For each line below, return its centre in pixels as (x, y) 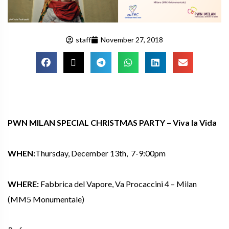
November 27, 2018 (132, 40)
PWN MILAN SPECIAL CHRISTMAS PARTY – (90, 122)
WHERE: (23, 184)
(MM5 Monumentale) (46, 199)
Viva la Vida (195, 122)
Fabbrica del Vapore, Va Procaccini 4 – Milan (118, 184)
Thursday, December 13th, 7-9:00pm (101, 153)
